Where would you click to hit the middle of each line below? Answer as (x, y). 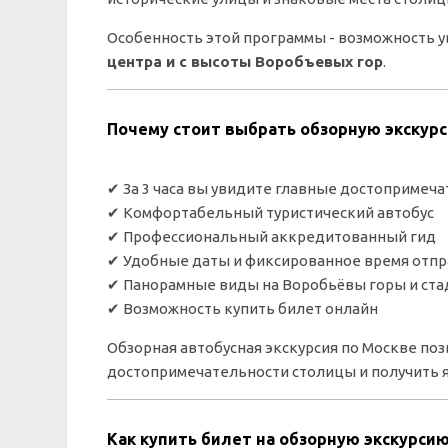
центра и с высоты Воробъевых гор (245, 61)
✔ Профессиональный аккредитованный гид (271, 236)
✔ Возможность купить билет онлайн (242, 308)
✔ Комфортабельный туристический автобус (270, 212)
